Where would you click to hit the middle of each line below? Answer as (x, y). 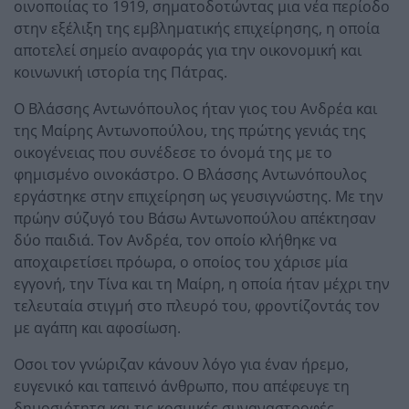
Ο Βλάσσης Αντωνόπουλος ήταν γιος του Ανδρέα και (195, 108)
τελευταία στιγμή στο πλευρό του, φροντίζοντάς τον (197, 305)
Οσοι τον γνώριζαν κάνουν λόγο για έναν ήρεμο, (181, 364)
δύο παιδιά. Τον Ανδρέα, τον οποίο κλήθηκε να (175, 240)
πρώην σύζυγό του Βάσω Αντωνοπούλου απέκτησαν (195, 218)
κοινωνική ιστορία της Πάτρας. (121, 72)
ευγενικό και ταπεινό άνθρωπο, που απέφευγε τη (182, 386)
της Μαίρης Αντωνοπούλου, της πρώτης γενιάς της (190, 130)
